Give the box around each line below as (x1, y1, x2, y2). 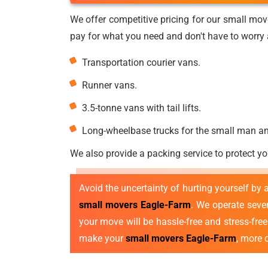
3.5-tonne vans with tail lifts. (82, 102, 201, 114)
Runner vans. (82, 80, 137, 91)
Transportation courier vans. (82, 57, 200, 68)
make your (79, 233, 126, 244)
